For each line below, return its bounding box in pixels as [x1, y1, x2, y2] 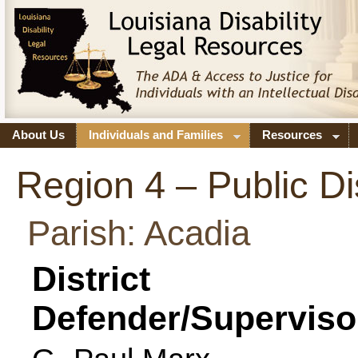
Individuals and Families [88, 129, 223, 141]
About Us [11, 129, 65, 141]
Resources [261, 129, 322, 141]
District [32, 260, 150, 298]
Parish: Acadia [27, 213, 250, 253]
